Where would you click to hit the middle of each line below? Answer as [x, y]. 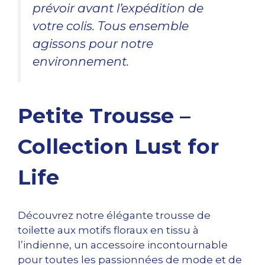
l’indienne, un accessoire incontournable [123, 245]
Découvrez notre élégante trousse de [114, 215]
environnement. [81, 62]
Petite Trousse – [104, 116]
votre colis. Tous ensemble [111, 26]
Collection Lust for [118, 147]
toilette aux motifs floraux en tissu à [108, 230]
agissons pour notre [93, 44]
